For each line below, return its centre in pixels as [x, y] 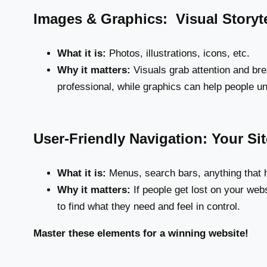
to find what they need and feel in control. [149, 207]
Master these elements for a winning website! [141, 234]
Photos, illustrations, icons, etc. [178, 54]
